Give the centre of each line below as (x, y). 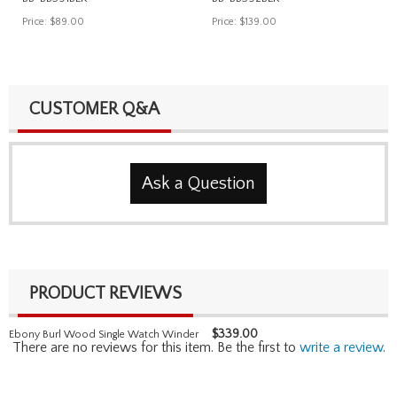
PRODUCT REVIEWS (105, 293)
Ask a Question (198, 183)
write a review (341, 347)
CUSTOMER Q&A (94, 109)
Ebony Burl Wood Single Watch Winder (104, 334)
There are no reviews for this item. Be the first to (156, 347)
